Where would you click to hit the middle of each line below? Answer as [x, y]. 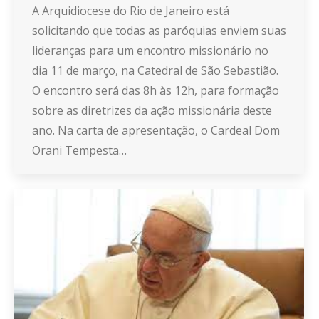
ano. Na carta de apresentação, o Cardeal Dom [156, 130]
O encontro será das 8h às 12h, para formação [156, 90]
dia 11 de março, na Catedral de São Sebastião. [155, 70]
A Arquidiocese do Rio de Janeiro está [131, 11]
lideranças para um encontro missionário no [150, 51]
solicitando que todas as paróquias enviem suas [159, 31]
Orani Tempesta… [79, 150]
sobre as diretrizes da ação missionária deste [152, 110]
